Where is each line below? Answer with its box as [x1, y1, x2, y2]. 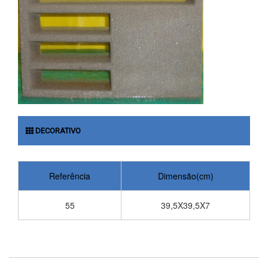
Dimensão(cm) [157, 169, 214, 182]
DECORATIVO [33, 126, 81, 135]
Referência [49, 169, 90, 182]
